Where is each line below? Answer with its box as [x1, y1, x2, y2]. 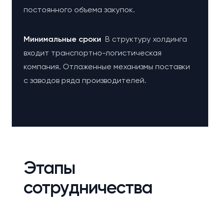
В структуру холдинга [105, 34, 187, 44]
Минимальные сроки [24, 34, 105, 44]
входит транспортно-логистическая [24, 48, 162, 57]
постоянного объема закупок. [24, 5, 135, 14]
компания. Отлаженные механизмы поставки [24, 62, 190, 71]
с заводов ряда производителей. [24, 76, 146, 85]
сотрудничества [24, 177, 153, 198]
